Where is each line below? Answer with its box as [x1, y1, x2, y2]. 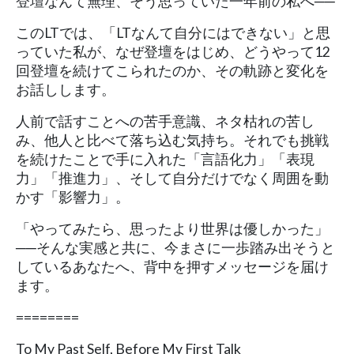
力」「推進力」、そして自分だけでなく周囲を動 [16, 169, 329, 186]
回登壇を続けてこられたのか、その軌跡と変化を [16, 62, 329, 79]
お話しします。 [16, 81, 115, 98]
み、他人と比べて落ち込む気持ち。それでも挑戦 [16, 131, 329, 149]
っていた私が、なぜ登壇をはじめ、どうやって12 [16, 43, 330, 60]
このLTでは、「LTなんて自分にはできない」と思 [16, 24, 330, 41]
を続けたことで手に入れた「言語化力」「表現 [16, 150, 314, 168]
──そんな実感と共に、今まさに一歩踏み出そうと [16, 239, 335, 256]
